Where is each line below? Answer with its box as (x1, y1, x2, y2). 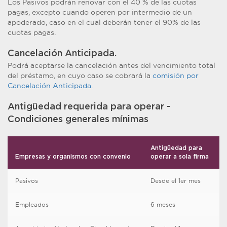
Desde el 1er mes (150, 177, 201, 184)
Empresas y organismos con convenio (15, 154, 131, 160)
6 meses (150, 201, 175, 208)
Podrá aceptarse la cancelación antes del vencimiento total (8, 61, 215, 69)
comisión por (153, 71, 199, 80)
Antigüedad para (150, 145, 202, 151)
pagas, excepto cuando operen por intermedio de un (8, 8, 192, 16)
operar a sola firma (150, 154, 209, 160)
